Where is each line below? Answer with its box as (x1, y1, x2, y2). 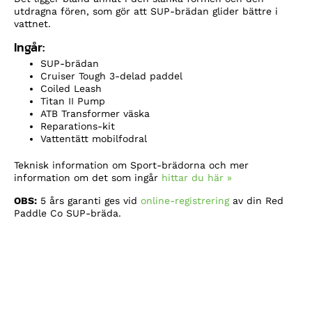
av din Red (229, 194, 283, 206)
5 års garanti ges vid (37, 194, 141, 206)
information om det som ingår (14, 171, 162, 183)
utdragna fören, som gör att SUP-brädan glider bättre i (14, 5, 278, 17)
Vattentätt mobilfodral (40, 132, 147, 144)
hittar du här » (162, 171, 232, 183)
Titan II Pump (40, 95, 105, 107)
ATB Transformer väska (40, 107, 150, 119)
